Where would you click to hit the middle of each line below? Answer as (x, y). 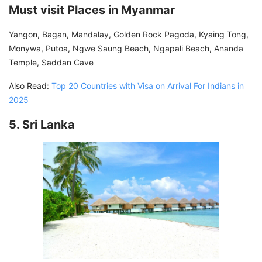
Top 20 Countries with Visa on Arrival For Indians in (148, 85)
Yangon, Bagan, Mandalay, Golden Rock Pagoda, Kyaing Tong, (129, 34)
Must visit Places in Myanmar (92, 10)
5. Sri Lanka (45, 124)
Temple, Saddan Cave (51, 62)
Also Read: (30, 85)
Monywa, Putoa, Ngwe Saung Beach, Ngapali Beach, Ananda (126, 48)
